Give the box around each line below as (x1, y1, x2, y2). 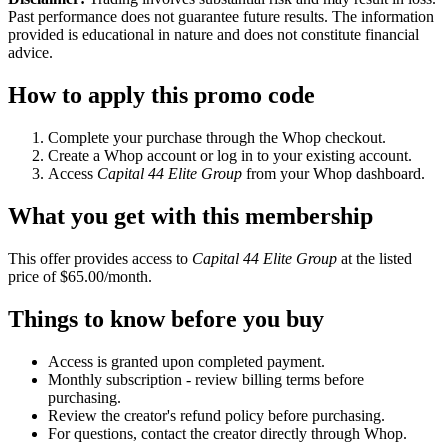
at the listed (337, 249, 412, 267)
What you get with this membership (8, 202, 373, 229)
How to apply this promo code (8, 81, 315, 108)
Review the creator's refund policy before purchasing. (48, 406, 385, 424)
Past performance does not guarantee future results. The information (8, 8, 434, 26)
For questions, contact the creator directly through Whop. (48, 424, 407, 442)
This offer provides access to (8, 249, 192, 267)
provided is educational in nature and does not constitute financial (8, 26, 419, 44)
